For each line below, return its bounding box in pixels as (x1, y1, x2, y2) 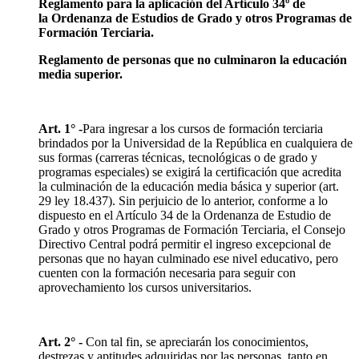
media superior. (38, 67, 123, 81)
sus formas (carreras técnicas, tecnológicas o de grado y (38, 150, 317, 164)
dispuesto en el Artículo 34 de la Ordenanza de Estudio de (38, 208, 331, 222)
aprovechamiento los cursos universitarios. (38, 280, 252, 294)
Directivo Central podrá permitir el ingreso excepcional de (38, 236, 331, 251)
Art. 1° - (38, 121, 83, 135)
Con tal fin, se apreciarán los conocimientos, (86, 334, 309, 349)
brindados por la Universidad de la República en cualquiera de (38, 135, 353, 150)
